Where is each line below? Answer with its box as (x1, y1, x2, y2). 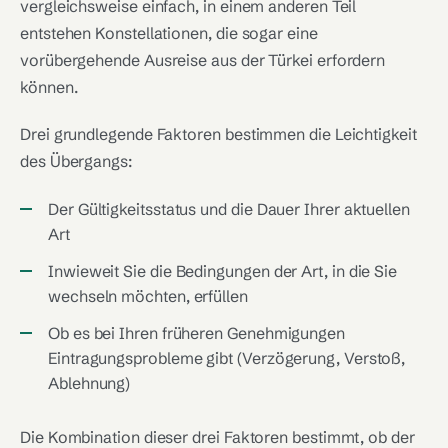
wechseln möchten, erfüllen (48, 286, 248, 306)
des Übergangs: (20, 151, 132, 171)
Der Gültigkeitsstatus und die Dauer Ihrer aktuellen (48, 199, 410, 219)
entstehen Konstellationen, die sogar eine (20, 23, 318, 43)
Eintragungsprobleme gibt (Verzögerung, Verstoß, (48, 348, 406, 368)
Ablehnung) (48, 373, 131, 393)
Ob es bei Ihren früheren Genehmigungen (48, 323, 345, 343)
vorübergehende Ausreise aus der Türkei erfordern (20, 50, 386, 70)
